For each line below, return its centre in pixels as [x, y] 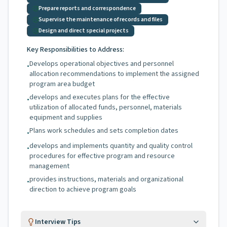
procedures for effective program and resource [102, 156]
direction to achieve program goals [83, 190]
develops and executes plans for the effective [100, 97]
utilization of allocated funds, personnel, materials [106, 107]
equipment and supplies [66, 118]
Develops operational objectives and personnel [102, 64]
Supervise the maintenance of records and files [101, 20]
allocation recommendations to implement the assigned [114, 74]
